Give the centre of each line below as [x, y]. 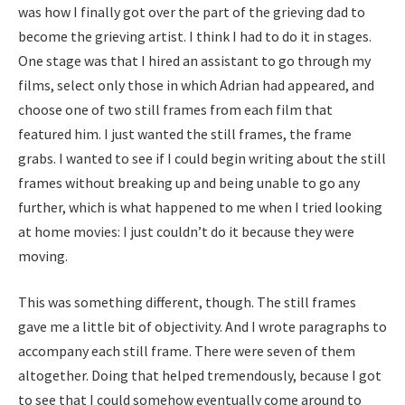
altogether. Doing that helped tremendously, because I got [200, 376]
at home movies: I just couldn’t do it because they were [186, 231]
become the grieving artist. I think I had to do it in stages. [195, 36]
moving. [44, 255]
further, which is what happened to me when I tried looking [200, 207]
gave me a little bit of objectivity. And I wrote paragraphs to [202, 327]
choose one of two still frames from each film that [175, 109]
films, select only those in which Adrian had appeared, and [196, 85]
